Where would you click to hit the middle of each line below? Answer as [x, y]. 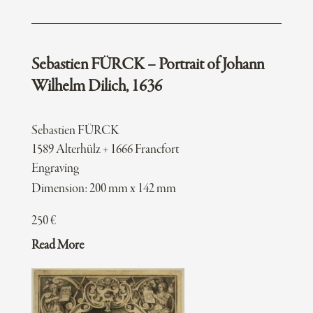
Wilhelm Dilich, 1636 [96, 87]
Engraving [55, 169]
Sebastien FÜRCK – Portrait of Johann [147, 65]
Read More [57, 246]
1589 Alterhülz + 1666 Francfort [105, 150]
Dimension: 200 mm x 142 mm [103, 189]
